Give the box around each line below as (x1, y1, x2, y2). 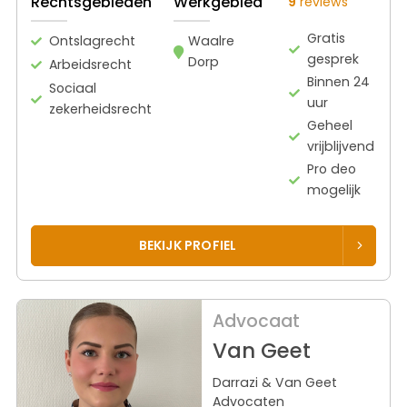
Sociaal (49, 79, 96, 98)
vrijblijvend (307, 137, 375, 156)
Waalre (188, 32, 234, 51)
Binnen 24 (307, 73, 371, 92)
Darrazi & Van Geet (212, 372, 337, 392)
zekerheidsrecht (49, 100, 152, 119)
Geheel (307, 116, 353, 135)
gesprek (307, 50, 360, 69)
